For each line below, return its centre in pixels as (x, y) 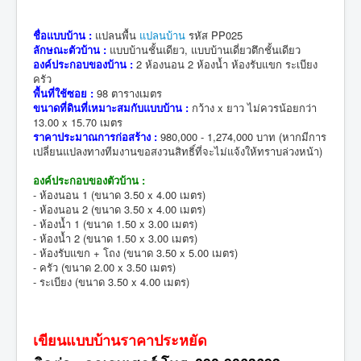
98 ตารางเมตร (128, 93)
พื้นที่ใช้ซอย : (63, 93)
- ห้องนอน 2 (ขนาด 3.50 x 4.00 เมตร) (119, 209)
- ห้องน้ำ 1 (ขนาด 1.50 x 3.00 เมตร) (115, 223)
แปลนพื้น (116, 35)
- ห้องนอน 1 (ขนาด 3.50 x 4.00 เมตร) (119, 194)
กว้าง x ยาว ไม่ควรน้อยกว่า (253, 107)
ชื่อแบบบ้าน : (62, 35)
